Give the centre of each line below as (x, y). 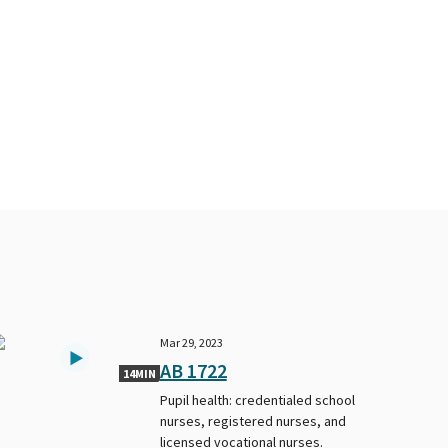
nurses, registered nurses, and (252, 420)
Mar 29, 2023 (191, 342)
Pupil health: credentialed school (257, 399)
